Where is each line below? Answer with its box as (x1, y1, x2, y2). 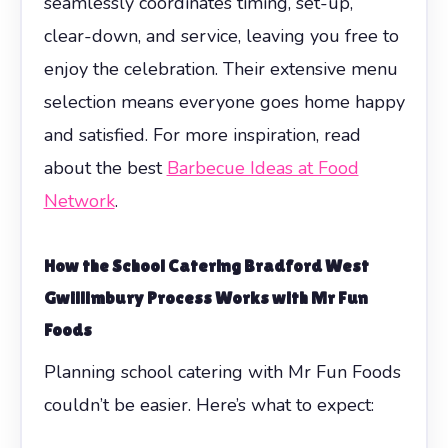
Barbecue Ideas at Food (166, 155, 359, 180)
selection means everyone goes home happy (43, 89, 405, 114)
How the (43, 254, 112, 276)
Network (43, 188, 115, 213)
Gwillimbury (43, 286, 144, 308)
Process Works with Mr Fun (143, 286, 368, 308)
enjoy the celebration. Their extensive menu (43, 56, 398, 81)
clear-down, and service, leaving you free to (43, 23, 399, 48)
